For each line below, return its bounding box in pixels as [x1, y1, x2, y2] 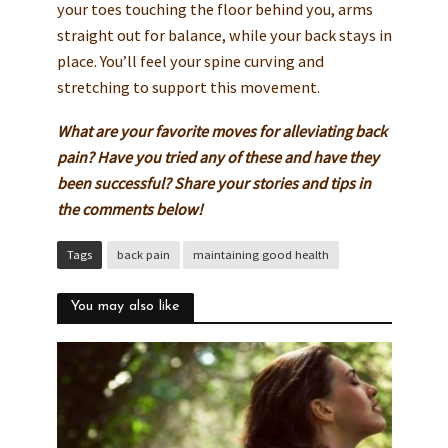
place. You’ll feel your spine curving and [56, 51, 324, 72]
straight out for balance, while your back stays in [56, 25, 392, 46]
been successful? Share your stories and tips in [56, 173, 371, 194]
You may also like [70, 298, 180, 314]
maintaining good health [192, 246, 329, 262]
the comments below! [56, 199, 203, 220]
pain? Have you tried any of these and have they [56, 147, 379, 168]
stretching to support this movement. [56, 77, 320, 98]
